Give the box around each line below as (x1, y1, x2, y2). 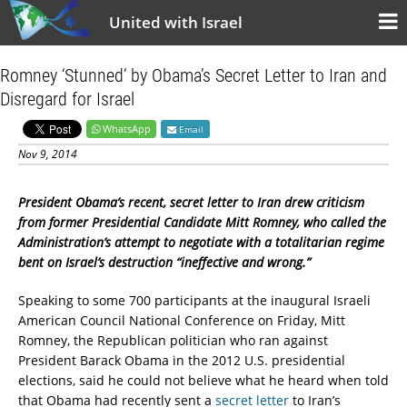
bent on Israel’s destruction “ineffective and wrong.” (18, 253, 311, 271)
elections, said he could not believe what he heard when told (18, 372, 389, 389)
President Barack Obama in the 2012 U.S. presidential (18, 352, 345, 369)
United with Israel (109, 12, 243, 33)
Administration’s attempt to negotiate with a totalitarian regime (18, 233, 384, 251)
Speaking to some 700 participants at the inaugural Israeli (18, 292, 371, 309)
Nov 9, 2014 (18, 146, 77, 162)
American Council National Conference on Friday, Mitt (18, 312, 345, 329)
